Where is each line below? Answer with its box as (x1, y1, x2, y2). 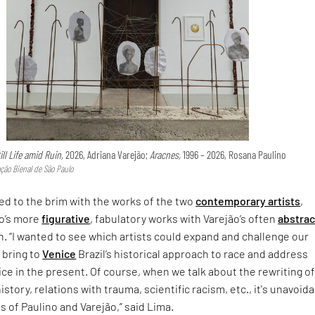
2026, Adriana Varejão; (63, 147, 150, 161)
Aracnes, (150, 147, 181, 161)
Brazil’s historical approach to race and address (76, 247, 309, 261)
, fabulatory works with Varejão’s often (90, 212, 278, 226)
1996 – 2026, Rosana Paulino (181, 147, 287, 161)
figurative (41, 212, 91, 226)
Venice (42, 247, 77, 261)
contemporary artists (195, 194, 301, 208)
